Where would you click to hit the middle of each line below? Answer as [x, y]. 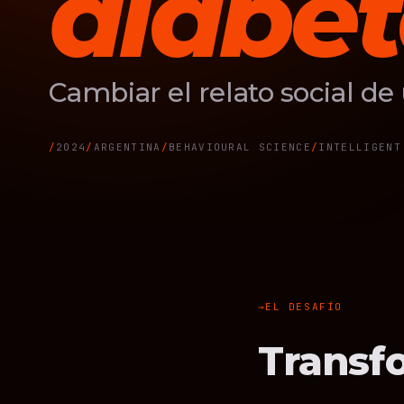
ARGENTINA [127, 147]
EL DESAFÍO [304, 307]
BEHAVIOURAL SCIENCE [239, 147]
